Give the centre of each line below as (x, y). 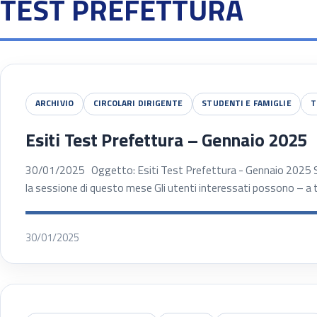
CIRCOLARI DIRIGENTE (138, 104)
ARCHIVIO (54, 104)
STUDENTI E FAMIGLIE (247, 104)
